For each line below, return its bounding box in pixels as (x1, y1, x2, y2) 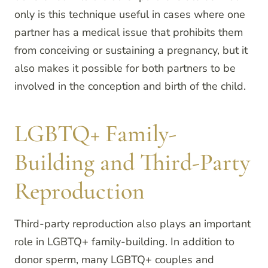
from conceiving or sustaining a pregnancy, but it (14, 43, 248, 58)
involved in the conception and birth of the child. (14, 79, 246, 94)
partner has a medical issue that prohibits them (14, 25, 243, 40)
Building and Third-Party (14, 148, 250, 177)
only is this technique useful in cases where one (14, 7, 245, 22)
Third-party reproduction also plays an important (14, 217, 251, 232)
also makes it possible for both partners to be (14, 61, 236, 76)
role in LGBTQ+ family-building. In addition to (14, 234, 234, 249)
